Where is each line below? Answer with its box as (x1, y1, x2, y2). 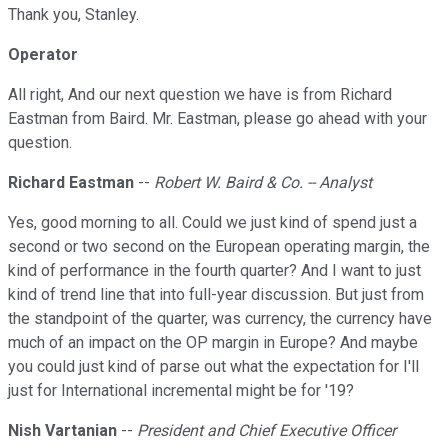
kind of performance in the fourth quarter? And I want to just (8, 261, 421, 281)
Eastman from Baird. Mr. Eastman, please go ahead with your (8, 109, 427, 129)
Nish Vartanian (8, 421, 117, 441)
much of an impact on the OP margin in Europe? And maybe (8, 333, 418, 353)
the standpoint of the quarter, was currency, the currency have (8, 309, 432, 329)
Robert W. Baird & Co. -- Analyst (154, 173, 372, 193)
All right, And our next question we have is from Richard (8, 85, 392, 105)
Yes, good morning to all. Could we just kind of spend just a (8, 213, 417, 233)
